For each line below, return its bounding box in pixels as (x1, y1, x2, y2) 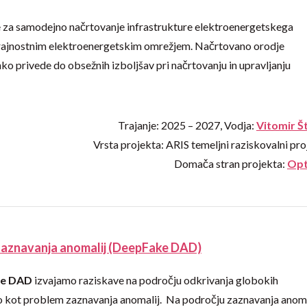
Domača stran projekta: (174, 156, 287, 170)
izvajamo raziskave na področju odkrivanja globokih (32, 273, 278, 286)
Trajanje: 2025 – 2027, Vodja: (118, 118, 256, 132)
